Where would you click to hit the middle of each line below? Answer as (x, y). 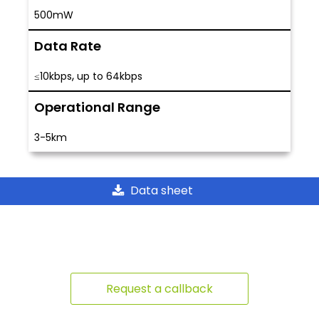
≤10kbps (53, 77)
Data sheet (162, 191)
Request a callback (159, 289)
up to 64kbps (110, 77)
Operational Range (97, 108)
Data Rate (68, 46)
